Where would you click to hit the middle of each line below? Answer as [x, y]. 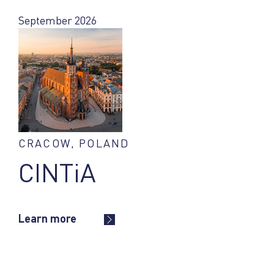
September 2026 [57, 20]
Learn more [47, 218]
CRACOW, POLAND [74, 143]
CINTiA [57, 173]
